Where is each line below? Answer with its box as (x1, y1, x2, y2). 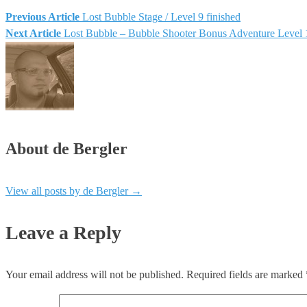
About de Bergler (5, 140, 127, 158)
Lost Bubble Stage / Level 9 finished (82, 10, 241, 23)
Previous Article (5, 10, 79, 23)
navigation (5, 45, 104, 70)
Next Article (5, 27, 61, 39)
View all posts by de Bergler (5, 185, 131, 197)
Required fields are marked (186, 269, 306, 281)
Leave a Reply (5, 222, 121, 244)
